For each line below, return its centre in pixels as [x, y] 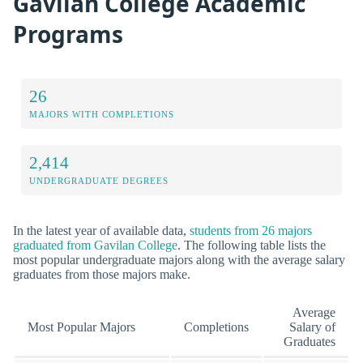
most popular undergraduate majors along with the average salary [179, 259]
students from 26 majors [251, 230]
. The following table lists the [252, 245]
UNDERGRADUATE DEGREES [99, 180]
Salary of [312, 327]
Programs [68, 34]
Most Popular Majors [81, 327]
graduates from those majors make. [102, 274]
